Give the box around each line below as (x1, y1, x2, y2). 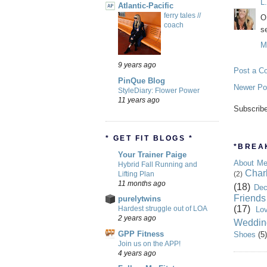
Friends (234, 193, 266, 204)
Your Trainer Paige (118, 150, 187, 160)
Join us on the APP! (118, 239, 181, 248)
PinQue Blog (118, 76, 165, 85)
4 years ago (118, 249, 156, 257)
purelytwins (118, 194, 161, 204)
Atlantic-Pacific (118, 1, 173, 11)
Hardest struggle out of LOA (118, 204, 207, 213)
